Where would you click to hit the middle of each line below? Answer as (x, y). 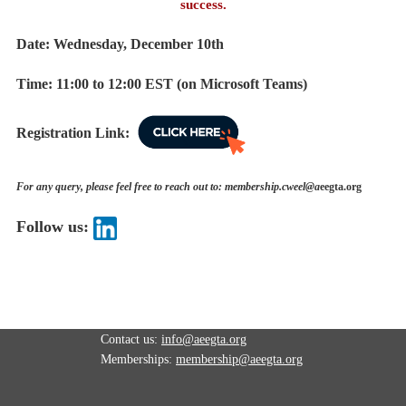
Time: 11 (43, 84)
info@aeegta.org (204, 339)
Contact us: (129, 339)
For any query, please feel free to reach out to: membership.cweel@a (168, 186)
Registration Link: (75, 133)
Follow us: (55, 226)
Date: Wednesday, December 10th (120, 44)
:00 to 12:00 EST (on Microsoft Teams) (188, 84)
